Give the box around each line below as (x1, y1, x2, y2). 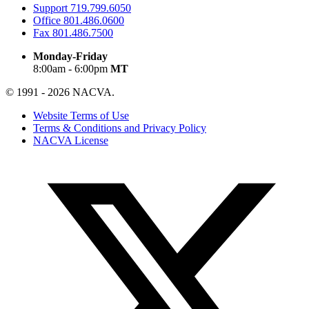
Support (33, 1, 70, 14)
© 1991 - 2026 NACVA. (6, 86, 114, 98)
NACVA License (33, 134, 108, 146)
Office (33, 14, 63, 26)
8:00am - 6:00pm (33, 62, 110, 74)
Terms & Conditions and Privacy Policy (33, 121, 206, 134)
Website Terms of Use (33, 109, 129, 121)
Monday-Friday (33, 50, 108, 62)
